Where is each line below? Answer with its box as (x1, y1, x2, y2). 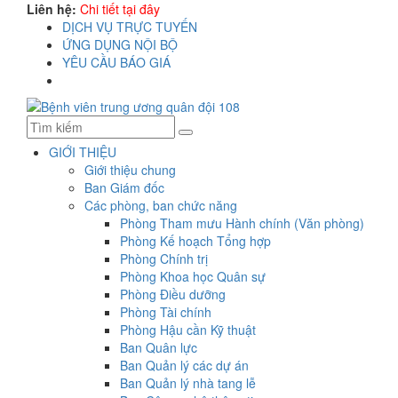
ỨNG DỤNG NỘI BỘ (62, 36, 178, 53)
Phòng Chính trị (120, 250, 208, 267)
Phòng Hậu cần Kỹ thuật (120, 321, 256, 338)
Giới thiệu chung (84, 161, 176, 179)
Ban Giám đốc (84, 179, 164, 196)
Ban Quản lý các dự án (120, 356, 249, 374)
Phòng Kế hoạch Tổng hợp (120, 232, 271, 250)
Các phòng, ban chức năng (84, 196, 237, 214)
